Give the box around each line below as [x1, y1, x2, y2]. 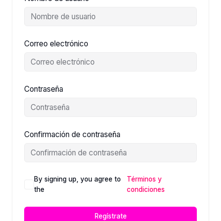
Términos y [126, 175, 162, 183]
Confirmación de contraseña [24, 130, 120, 139]
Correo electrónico [24, 39, 88, 48]
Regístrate [94, 212, 127, 220]
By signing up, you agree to [34, 175, 121, 183]
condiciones [126, 185, 165, 193]
